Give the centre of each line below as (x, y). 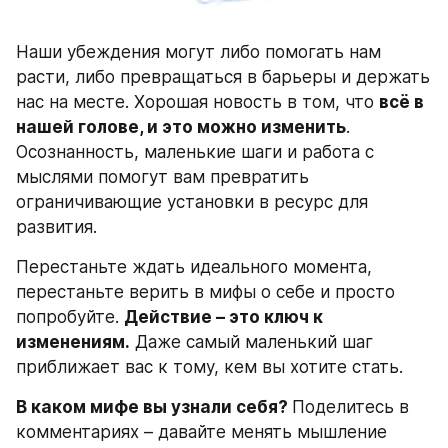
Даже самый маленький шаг (251, 342)
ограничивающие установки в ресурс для (192, 202)
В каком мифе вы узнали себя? (154, 407)
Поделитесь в (350, 407)
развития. (56, 227)
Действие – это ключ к (223, 317)
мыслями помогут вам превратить (162, 177)
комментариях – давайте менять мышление (201, 432)
